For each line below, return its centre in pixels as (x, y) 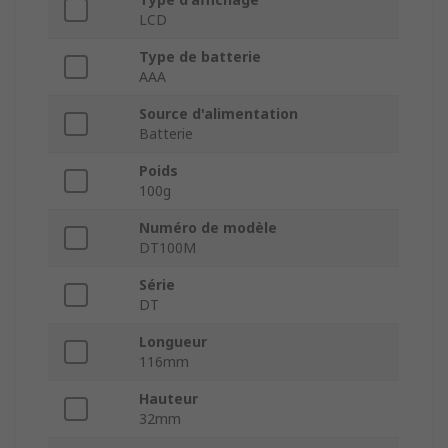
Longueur (173, 342)
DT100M (167, 248)
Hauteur (168, 399)
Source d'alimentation (218, 114)
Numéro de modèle (208, 228)
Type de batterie (200, 57)
